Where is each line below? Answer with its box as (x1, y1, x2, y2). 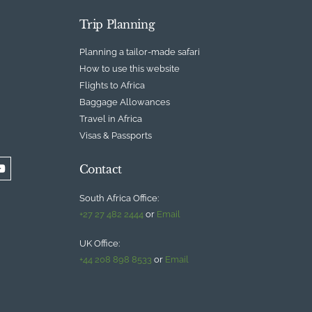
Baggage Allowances (79, 96, 170, 107)
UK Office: (79, 237, 120, 249)
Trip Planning (79, 17, 155, 31)
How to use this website (79, 63, 180, 74)
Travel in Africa (79, 113, 142, 124)
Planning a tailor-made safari (79, 46, 200, 57)
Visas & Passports (79, 130, 152, 141)
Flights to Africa (79, 79, 145, 91)
